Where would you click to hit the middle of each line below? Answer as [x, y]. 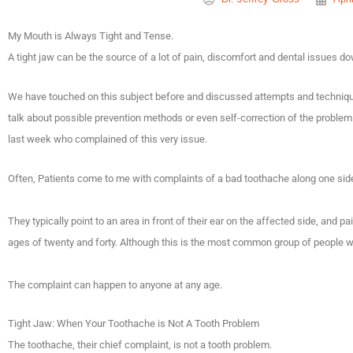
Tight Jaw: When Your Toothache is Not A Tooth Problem [134, 324]
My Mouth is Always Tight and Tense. [91, 36]
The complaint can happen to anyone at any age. [115, 284]
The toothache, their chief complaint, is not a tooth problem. [140, 345]
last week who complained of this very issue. [109, 139]
